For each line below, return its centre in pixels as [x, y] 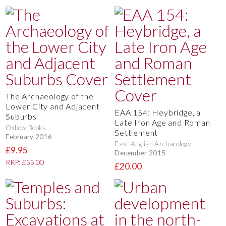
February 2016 [29, 137]
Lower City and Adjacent [53, 106]
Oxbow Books [26, 127]
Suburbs [21, 116]
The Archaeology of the [50, 96]
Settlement [136, 132]
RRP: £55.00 [25, 162]
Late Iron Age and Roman [162, 122]
